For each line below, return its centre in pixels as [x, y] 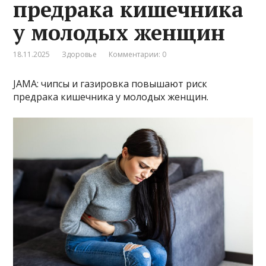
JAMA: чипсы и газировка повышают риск [110, 83]
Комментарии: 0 [138, 54]
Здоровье [80, 54]
